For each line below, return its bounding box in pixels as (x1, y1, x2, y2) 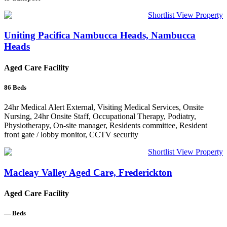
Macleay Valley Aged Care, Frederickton (4, 167, 172, 178)
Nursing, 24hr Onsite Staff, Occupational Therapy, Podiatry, (4, 112, 196, 121)
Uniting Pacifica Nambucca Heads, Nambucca (4, 30, 196, 41)
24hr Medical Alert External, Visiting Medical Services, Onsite (4, 103, 204, 112)
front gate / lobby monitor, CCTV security (4, 130, 138, 139)
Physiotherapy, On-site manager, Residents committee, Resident (4, 121, 207, 130)
